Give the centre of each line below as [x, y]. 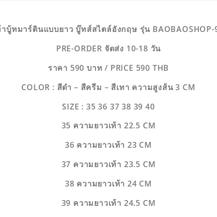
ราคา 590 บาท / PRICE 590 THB [108, 68]
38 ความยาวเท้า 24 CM [108, 183]
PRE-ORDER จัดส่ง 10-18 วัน [108, 49]
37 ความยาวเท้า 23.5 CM [108, 164]
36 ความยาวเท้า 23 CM [108, 145]
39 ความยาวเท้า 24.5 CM [108, 203]
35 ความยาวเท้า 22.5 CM [108, 126]
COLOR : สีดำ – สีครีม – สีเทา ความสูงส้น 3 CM [108, 87]
